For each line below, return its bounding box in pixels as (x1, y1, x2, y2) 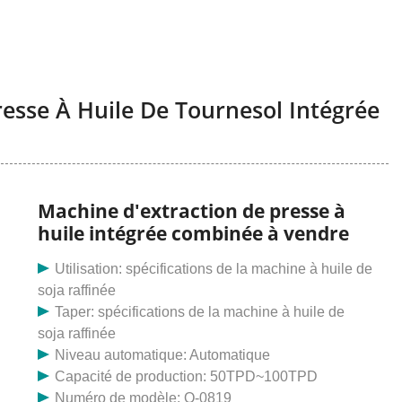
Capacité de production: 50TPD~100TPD (55, 369, 319, 385)
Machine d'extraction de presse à (38, 198, 345, 224)
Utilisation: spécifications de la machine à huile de (55, 261, 373, 277)
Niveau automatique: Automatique (55, 347, 271, 363)
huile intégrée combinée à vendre (38, 221, 349, 247)
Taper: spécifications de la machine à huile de (55, 304, 345, 320)
